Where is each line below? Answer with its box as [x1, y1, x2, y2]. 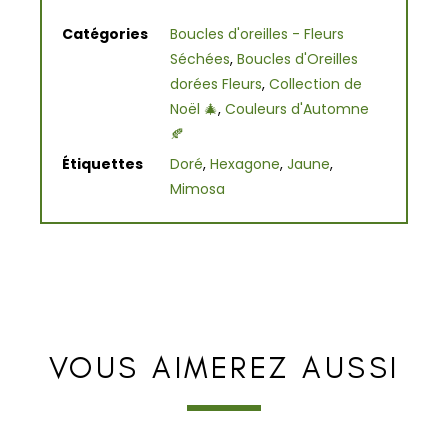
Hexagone [210, 154, 280, 175]
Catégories [62, 24, 148, 45]
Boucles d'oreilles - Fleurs [170, 24, 344, 45]
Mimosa [170, 179, 225, 200]
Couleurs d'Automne [225, 99, 369, 120]
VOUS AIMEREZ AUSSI [48, 349, 400, 387]
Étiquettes [62, 154, 143, 175]
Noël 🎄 [170, 99, 218, 120]
